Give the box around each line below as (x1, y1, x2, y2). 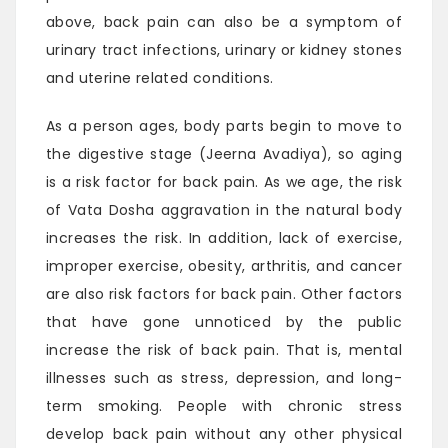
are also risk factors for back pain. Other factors (46, 284, 402, 305)
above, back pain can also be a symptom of (46, 12, 402, 33)
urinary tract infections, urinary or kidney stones (46, 40, 402, 61)
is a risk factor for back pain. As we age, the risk (46, 172, 402, 193)
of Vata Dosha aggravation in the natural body (46, 200, 402, 221)
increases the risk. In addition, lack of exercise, (46, 228, 402, 249)
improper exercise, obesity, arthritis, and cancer (46, 256, 402, 277)
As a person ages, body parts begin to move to (46, 116, 402, 137)
